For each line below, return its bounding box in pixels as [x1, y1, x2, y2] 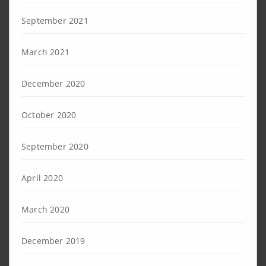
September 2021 [21, 14, 88, 26]
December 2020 [21, 77, 85, 89]
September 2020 [21, 140, 88, 152]
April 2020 [21, 172, 63, 183]
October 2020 [21, 109, 77, 121]
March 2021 [21, 46, 69, 58]
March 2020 [21, 203, 69, 215]
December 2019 [21, 235, 85, 246]
